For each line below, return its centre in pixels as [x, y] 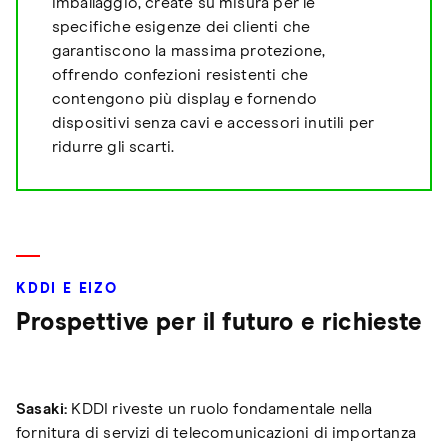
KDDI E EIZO [67, 289]
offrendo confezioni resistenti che [180, 75]
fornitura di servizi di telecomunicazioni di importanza [216, 433]
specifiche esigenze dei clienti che [181, 27]
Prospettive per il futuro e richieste [219, 323]
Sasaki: [42, 409]
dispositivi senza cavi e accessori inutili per [213, 123]
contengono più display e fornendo [184, 99]
